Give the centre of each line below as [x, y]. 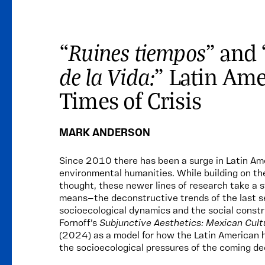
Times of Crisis [130, 100]
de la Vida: [107, 76]
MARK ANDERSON [105, 133]
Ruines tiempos [137, 51]
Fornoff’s [79, 224]
